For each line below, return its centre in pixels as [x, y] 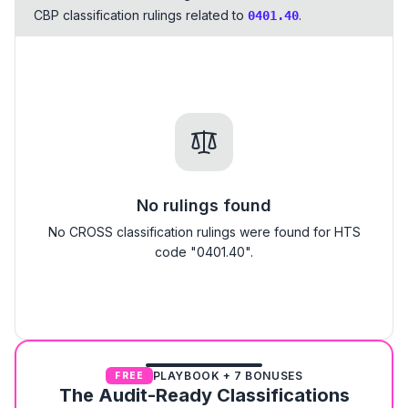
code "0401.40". [204, 252]
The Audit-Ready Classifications [204, 395]
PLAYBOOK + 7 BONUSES [228, 375]
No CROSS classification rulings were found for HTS [204, 232]
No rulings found [204, 205]
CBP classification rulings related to [139, 15]
